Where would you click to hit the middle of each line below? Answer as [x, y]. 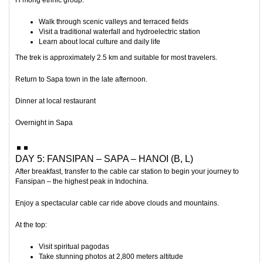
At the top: [31, 225]
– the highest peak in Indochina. [97, 182]
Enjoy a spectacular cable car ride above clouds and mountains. [117, 203]
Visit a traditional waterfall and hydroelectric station [119, 32]
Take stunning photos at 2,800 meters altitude [111, 257]
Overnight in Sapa [44, 123]
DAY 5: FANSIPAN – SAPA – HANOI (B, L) [104, 159]
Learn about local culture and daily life [100, 42]
